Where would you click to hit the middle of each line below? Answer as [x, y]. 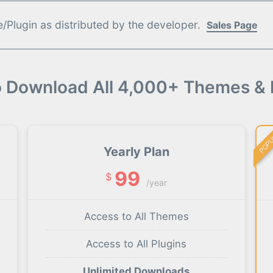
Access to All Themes [136, 217]
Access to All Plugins [136, 244]
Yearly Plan [136, 152]
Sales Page [232, 26]
